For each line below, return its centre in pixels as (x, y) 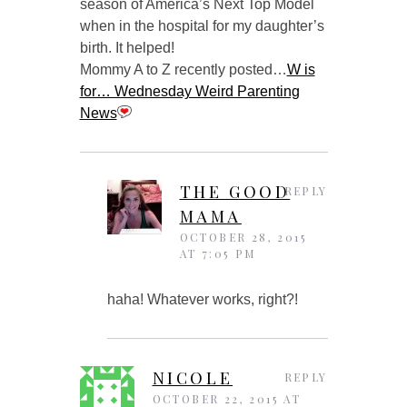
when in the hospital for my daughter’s (202, 25)
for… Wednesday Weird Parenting (189, 91)
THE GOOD (235, 191)
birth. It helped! (127, 47)
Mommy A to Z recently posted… (183, 69)
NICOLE (193, 377)
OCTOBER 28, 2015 (243, 237)
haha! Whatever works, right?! (202, 299)
